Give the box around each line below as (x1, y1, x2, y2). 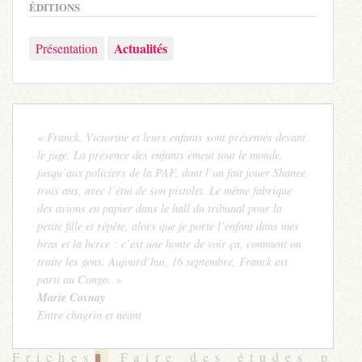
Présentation (36, 39, 98, 57)
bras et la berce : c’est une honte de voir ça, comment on (37, 235, 301, 251)
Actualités (114, 38, 167, 57)
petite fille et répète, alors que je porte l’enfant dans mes (37, 217, 299, 234)
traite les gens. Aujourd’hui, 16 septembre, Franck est (37, 253, 288, 269)
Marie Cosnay (37, 288, 105, 305)
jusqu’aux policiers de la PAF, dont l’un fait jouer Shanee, (37, 164, 309, 180)
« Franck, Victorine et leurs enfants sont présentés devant (37, 128, 305, 145)
